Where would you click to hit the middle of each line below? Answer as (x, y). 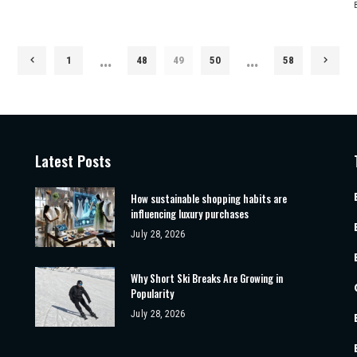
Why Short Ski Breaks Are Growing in (206, 278)
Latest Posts (73, 161)
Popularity (152, 293)
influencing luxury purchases (189, 213)
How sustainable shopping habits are (208, 198)
